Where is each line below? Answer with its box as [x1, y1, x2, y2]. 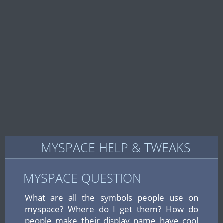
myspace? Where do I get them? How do [25, 203, 198, 215]
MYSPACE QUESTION [23, 169, 141, 186]
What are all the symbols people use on [25, 192, 198, 203]
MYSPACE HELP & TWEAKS [41, 139, 191, 156]
